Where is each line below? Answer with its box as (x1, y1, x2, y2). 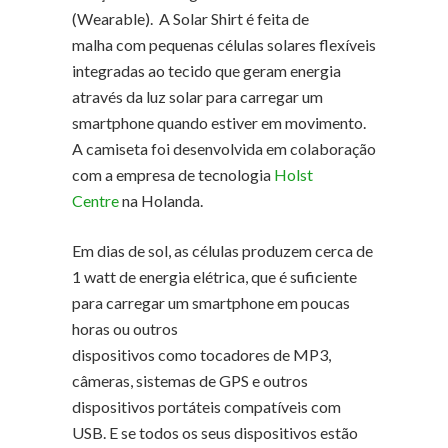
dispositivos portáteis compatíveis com (72, 397, 341, 417)
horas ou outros (72, 319, 178, 339)
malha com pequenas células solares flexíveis (72, 35, 376, 55)
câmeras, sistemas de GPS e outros (72, 371, 308, 391)
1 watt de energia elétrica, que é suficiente (72, 267, 357, 287)
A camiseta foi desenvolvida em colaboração (72, 139, 376, 159)
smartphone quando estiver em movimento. (72, 113, 366, 133)
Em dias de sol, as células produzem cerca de (72, 241, 373, 261)
